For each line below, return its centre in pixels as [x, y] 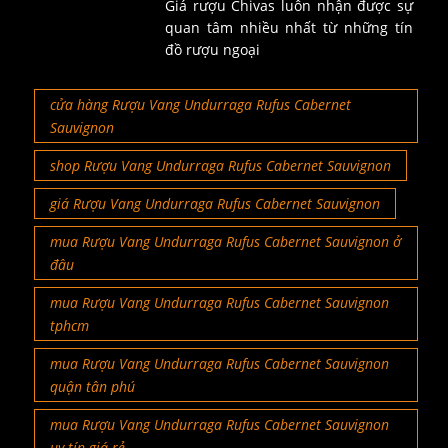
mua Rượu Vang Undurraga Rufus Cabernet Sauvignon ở [225, 242]
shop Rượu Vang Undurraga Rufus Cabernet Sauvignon [220, 166]
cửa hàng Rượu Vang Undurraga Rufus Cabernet [200, 105]
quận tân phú [92, 387]
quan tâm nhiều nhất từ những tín [288, 28]
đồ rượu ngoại [212, 50]
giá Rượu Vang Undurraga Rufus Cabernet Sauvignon [215, 204]
